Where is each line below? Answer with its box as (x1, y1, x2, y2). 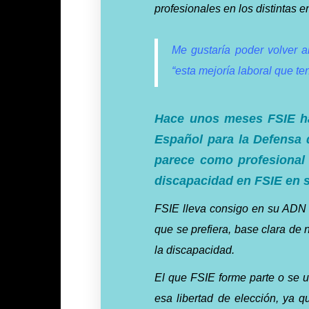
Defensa (253, 132, 302, 146)
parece (154, 152, 195, 167)
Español (154, 132, 203, 146)
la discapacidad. (154, 243, 235, 256)
